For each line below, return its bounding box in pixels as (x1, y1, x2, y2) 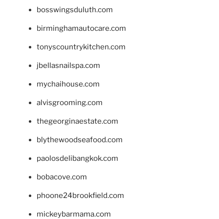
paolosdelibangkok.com (37, 154, 118, 163)
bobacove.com (37, 173, 87, 182)
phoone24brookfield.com (37, 191, 124, 200)
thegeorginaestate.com (37, 117, 118, 126)
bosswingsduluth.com (37, 5, 113, 15)
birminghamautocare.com (37, 24, 126, 33)
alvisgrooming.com (37, 98, 103, 108)
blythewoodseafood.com (37, 135, 123, 145)
